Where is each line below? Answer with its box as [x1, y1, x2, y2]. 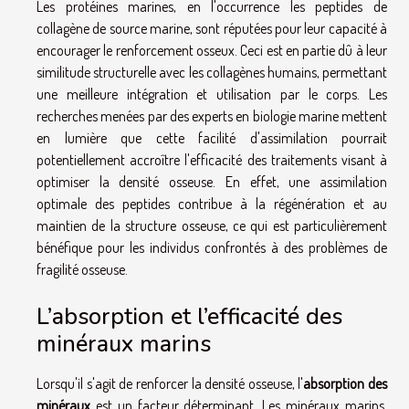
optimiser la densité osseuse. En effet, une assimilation [37, 173, 387, 191]
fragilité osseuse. [37, 260, 128, 278]
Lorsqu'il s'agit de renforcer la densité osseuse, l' [37, 374, 304, 393]
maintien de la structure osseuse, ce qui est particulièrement [37, 216, 387, 235]
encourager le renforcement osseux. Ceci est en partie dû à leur [37, 41, 387, 59]
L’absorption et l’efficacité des [37, 300, 342, 333]
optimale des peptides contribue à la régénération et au [37, 194, 387, 213]
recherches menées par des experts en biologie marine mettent [37, 107, 387, 125]
